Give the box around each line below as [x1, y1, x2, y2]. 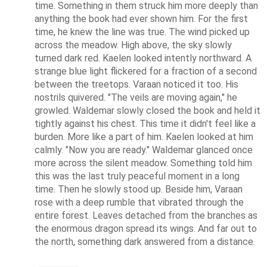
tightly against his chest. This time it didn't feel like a [35, 118, 256, 130]
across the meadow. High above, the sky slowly [35, 39, 232, 51]
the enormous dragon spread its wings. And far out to [35, 223, 257, 235]
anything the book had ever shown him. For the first [35, 13, 249, 25]
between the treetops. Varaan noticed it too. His [35, 79, 239, 91]
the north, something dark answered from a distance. [35, 236, 256, 248]
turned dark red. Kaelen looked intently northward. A [35, 52, 252, 64]
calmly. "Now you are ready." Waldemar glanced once [35, 144, 253, 156]
